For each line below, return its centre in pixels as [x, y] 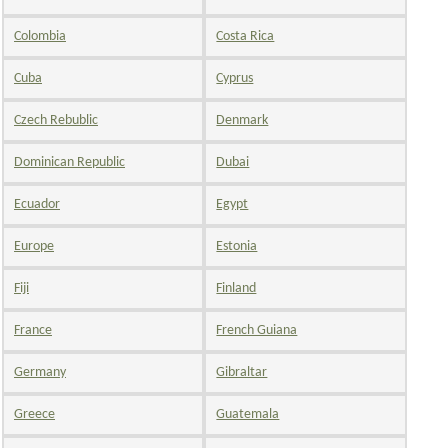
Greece [34, 414]
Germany [40, 372]
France [33, 330]
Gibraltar [242, 372]
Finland [236, 288]
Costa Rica [245, 36]
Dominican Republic [69, 162]
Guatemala [248, 414]
